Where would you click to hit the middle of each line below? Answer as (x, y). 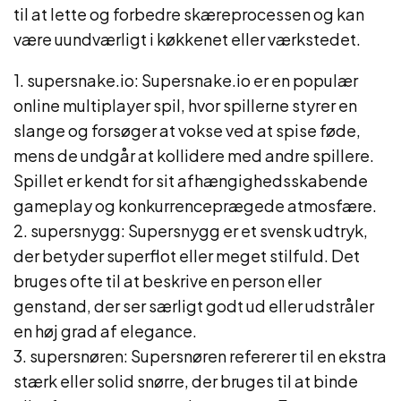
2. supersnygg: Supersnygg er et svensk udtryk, (191, 230)
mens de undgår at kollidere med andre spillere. (194, 155)
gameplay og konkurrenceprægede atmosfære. (195, 205)
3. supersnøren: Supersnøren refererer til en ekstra (200, 356)
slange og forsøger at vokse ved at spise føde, (187, 130)
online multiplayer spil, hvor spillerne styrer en (185, 105)
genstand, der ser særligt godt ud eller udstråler (194, 306)
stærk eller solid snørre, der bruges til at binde (186, 381)
